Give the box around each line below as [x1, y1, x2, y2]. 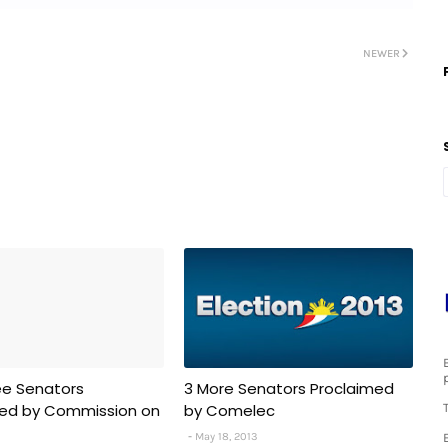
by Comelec [183, 400, 275, 421]
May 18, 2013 [194, 430, 258, 443]
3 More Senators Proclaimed [183, 378, 394, 399]
